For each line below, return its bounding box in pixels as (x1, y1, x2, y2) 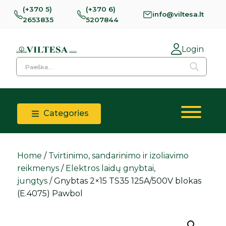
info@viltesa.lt (152, 10, 204, 19)
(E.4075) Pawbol (17, 189, 83, 199)
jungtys (17, 176, 48, 186)
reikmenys (17, 163, 60, 174)
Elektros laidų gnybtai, (66, 163, 156, 174)
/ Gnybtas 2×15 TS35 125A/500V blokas (47, 176, 202, 186)
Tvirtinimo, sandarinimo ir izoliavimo (48, 151, 189, 161)
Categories (41, 108, 89, 119)
